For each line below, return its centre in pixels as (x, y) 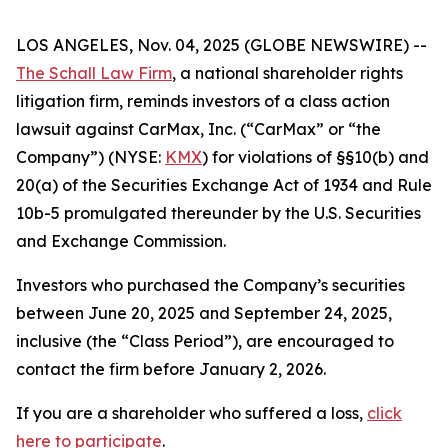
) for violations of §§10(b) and (315, 157)
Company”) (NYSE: (90, 157)
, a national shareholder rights (287, 73)
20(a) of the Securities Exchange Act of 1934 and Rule (224, 185)
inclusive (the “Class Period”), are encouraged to (205, 341)
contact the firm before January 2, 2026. (171, 369)
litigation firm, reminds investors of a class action (203, 101)
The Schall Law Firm (94, 73)
